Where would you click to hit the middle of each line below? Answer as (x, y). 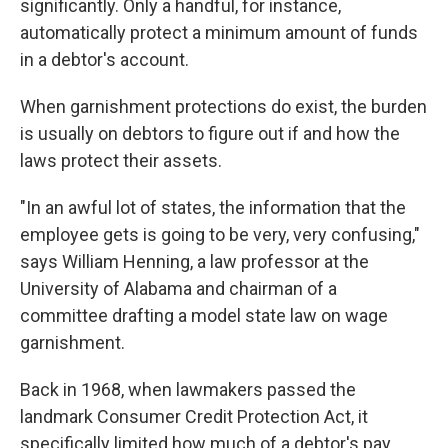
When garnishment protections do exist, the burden (223, 106)
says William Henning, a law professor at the (194, 261)
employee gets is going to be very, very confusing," (220, 234)
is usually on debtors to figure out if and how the (210, 133)
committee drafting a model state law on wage (204, 315)
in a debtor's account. (104, 59)
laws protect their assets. (121, 160)
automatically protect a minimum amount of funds (219, 32)
